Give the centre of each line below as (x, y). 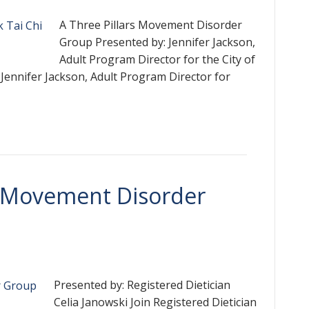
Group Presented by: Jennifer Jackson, (157, 42)
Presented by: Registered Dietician (142, 285)
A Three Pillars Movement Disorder (151, 25)
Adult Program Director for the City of (157, 59)
